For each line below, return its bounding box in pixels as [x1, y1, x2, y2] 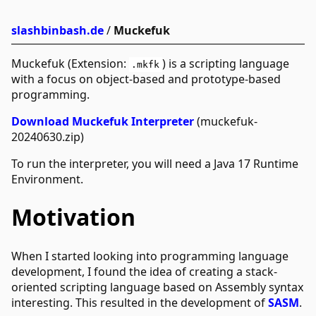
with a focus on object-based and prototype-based [11, 71, 281, 87]
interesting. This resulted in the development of [11, 294, 268, 310]
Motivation [11, 202, 135, 233]
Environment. [11, 171, 83, 187]
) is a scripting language [162, 56, 289, 71]
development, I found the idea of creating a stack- [11, 263, 277, 279]
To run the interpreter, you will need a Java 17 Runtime [11, 156, 298, 171]
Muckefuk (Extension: [11, 56, 129, 71]
